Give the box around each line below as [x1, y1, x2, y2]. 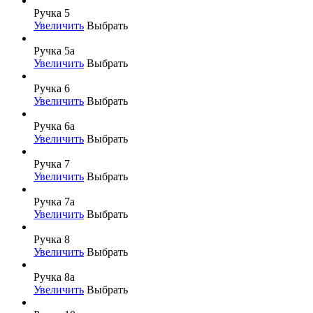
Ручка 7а [34, 195, 75, 208]
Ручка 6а [34, 119, 75, 132]
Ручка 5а [34, 44, 75, 57]
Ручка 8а [34, 270, 75, 283]
